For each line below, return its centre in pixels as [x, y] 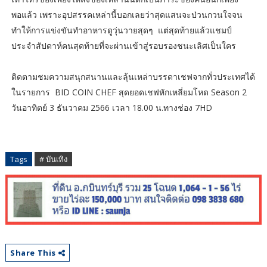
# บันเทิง [53, 159]
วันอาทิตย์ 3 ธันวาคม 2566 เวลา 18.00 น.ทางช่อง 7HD [113, 108]
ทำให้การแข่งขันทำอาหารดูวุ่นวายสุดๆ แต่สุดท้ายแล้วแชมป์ [121, 30]
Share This [34, 253]
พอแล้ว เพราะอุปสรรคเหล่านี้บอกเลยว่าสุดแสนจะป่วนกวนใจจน [127, 15]
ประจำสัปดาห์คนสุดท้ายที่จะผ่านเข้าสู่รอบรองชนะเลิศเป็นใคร [123, 46]
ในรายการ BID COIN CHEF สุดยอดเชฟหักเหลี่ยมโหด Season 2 [129, 92]
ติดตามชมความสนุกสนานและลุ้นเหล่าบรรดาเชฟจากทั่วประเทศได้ [133, 77]
